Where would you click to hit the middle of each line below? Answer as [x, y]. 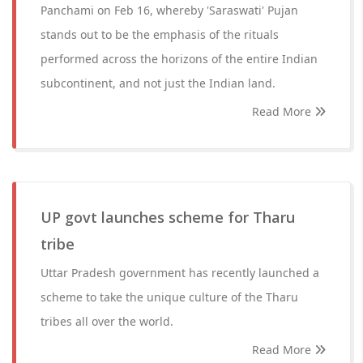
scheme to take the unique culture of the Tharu [169, 297]
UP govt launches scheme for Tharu [168, 217]
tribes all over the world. [107, 321]
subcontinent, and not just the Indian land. [158, 83]
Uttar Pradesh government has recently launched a [180, 273]
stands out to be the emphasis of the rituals [160, 34]
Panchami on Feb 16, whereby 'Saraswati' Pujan [169, 10]
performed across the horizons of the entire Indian [179, 59]
